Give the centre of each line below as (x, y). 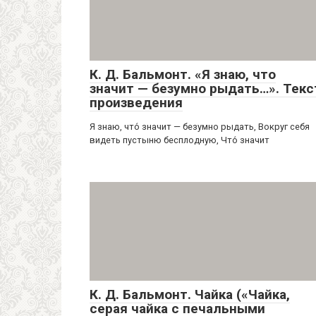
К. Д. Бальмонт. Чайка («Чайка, (190, 295)
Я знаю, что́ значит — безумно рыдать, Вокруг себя (200, 127)
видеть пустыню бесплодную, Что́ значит (180, 140)
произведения (136, 103)
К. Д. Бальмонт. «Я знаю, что (183, 75)
